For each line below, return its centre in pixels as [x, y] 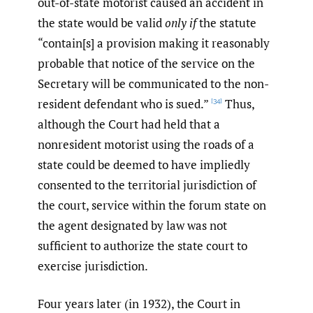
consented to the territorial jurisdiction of [147, 184]
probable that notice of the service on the [146, 63]
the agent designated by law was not [132, 225]
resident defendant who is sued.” [123, 103]
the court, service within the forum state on [152, 205]
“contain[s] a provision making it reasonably [154, 43]
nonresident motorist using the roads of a [146, 144]
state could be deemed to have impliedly [144, 164]
